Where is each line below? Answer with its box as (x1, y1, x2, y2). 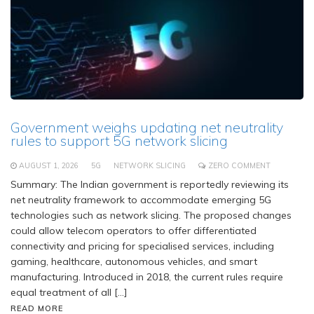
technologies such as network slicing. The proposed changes (11, 208, 292, 221)
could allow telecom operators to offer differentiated (11, 224, 257, 237)
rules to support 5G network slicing (11, 131, 228, 149)
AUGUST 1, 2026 (19, 160, 78, 170)
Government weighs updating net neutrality (11, 118, 283, 136)
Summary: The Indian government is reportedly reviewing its (11, 177, 289, 191)
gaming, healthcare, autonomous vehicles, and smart (11, 254, 257, 268)
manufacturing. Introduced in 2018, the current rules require (11, 270, 283, 283)
